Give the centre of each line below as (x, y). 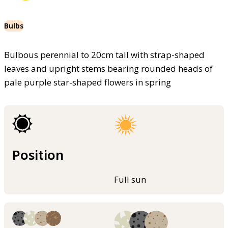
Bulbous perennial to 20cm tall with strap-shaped (104, 54)
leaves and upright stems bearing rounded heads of (108, 68)
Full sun (130, 180)
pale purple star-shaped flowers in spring (88, 82)
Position (38, 154)
